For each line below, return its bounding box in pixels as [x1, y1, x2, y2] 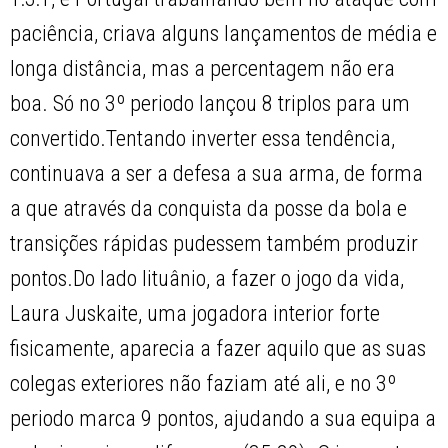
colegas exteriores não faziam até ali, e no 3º [10, 371, 397, 397]
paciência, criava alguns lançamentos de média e [10, 21, 438, 47]
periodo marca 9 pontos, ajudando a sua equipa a [10, 406, 437, 432]
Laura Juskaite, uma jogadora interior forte [10, 301, 381, 327]
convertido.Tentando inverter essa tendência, [10, 126, 396, 152]
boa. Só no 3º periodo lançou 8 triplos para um [10, 91, 411, 117]
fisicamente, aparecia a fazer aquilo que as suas [10, 336, 427, 362]
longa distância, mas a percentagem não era [10, 56, 396, 82]
